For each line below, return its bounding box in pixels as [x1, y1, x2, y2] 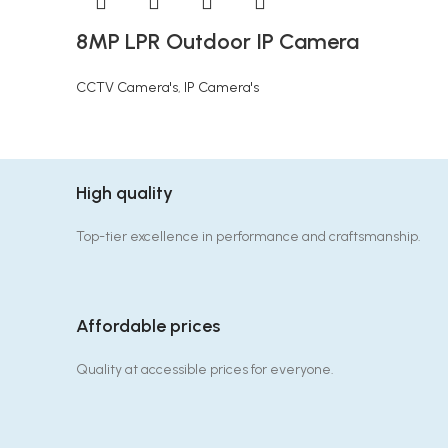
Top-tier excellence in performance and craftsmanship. [76, 228, 421, 245]
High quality [76, 182, 173, 204]
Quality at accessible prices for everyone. [76, 361, 334, 378]
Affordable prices [76, 315, 220, 337]
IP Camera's [184, 79, 259, 96]
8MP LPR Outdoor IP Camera [76, 28, 359, 55]
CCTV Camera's [76, 79, 178, 96]
